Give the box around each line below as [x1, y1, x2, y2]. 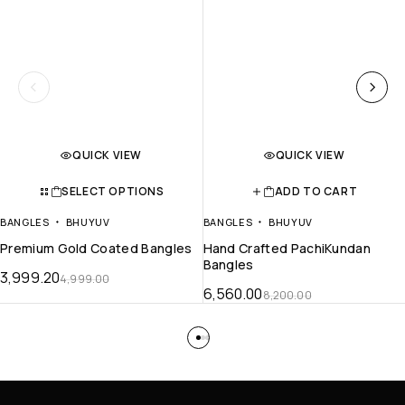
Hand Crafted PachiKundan [202, 239, 372, 257]
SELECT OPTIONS [61, 183, 165, 199]
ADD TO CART [274, 183, 358, 199]
